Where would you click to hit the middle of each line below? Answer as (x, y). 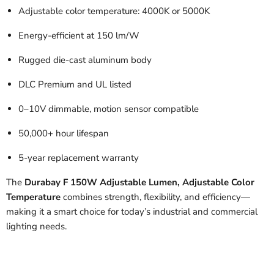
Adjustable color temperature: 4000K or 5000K (114, 11)
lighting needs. (36, 226)
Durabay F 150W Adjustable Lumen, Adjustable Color (139, 182)
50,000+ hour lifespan (64, 133)
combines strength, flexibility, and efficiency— (155, 197)
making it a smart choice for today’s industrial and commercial (132, 212)
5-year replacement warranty (79, 158)
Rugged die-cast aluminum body (85, 60)
